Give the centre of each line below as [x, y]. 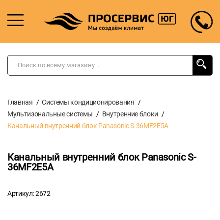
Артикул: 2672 [29, 193]
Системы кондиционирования [88, 102]
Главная [20, 102]
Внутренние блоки [130, 114]
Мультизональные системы [50, 114]
